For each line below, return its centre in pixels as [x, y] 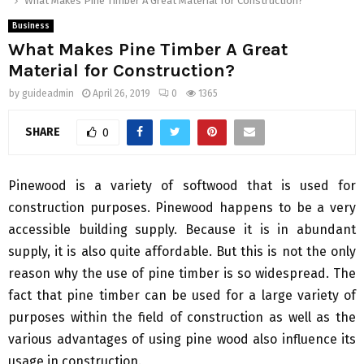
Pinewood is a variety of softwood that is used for [182, 186]
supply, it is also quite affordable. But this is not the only [182, 252]
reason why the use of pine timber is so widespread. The [182, 274]
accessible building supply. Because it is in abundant [182, 230]
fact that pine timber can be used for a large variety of [182, 296]
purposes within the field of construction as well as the [182, 318]
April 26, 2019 [121, 94]
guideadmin [48, 94]
